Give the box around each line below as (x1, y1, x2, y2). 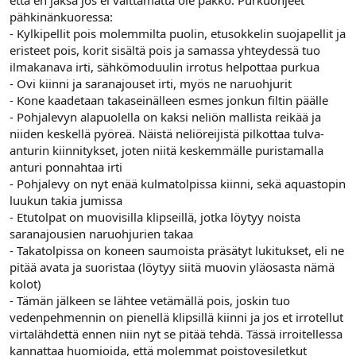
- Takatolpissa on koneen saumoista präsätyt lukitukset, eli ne (10, 242, 344, 258)
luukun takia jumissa (10, 192, 122, 208)
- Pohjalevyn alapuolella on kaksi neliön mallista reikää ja (10, 109, 321, 125)
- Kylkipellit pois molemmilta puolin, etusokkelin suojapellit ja (10, 25, 346, 41)
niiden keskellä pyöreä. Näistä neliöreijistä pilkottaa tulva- (10, 126, 324, 141)
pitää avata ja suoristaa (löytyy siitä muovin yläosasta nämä (10, 259, 335, 275)
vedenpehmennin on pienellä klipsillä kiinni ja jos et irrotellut (10, 309, 343, 325)
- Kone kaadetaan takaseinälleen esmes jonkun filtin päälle (10, 92, 328, 108)
